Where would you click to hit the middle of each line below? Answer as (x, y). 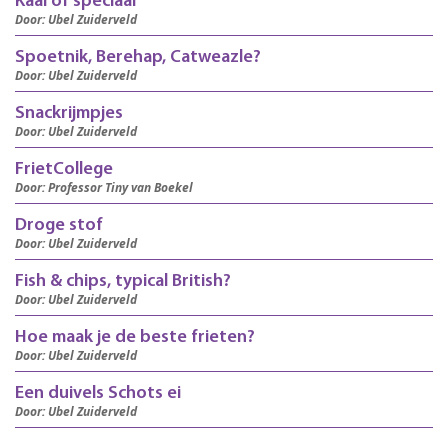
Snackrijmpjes (69, 114)
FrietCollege (64, 170)
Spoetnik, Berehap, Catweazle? (138, 58)
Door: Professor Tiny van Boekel (104, 188)
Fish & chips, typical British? (123, 282)
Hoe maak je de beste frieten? (135, 338)
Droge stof (59, 226)
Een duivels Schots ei (98, 394)
